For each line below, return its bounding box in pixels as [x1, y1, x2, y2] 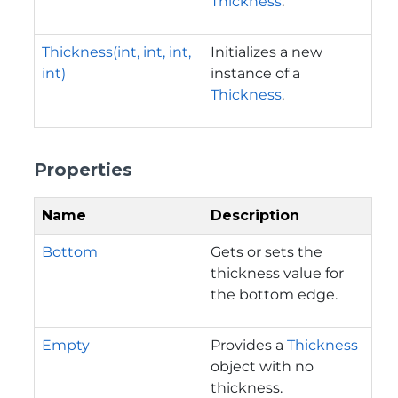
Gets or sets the [211, 243, 322, 260]
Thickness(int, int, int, [42, 43, 191, 60]
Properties [34, 158, 132, 180]
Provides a [211, 336, 287, 354]
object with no [211, 357, 314, 375]
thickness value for [211, 264, 344, 282]
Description [211, 206, 299, 224]
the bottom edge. [211, 285, 338, 303]
